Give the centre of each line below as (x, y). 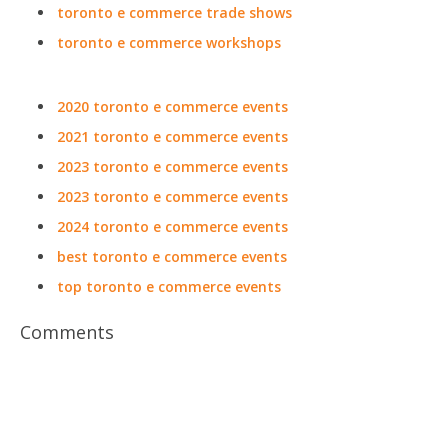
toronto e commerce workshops (169, 42)
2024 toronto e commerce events (172, 226)
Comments (67, 332)
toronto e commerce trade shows (174, 12)
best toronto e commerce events (172, 256)
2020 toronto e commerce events (172, 106)
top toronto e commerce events (169, 286)
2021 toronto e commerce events (172, 136)
